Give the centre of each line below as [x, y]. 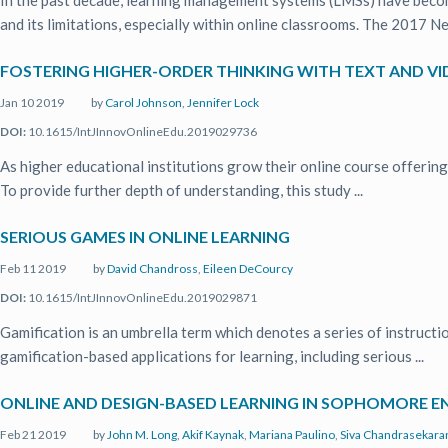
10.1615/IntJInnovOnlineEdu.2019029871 [141, 297]
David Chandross [152, 268]
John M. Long [142, 434]
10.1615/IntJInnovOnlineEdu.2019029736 [141, 131]
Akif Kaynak [213, 434]
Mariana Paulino [292, 434]
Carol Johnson [143, 102]
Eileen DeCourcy [248, 268]
